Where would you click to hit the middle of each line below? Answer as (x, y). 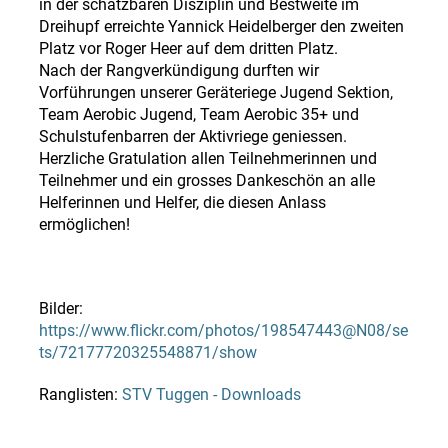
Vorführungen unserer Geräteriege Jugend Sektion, (216, 92)
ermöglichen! (85, 224)
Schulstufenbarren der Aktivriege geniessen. (193, 136)
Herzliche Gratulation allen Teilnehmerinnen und (208, 158)
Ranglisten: (81, 394)
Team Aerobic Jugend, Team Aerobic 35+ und (199, 114)
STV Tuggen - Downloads (212, 394)
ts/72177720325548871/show (148, 352)
